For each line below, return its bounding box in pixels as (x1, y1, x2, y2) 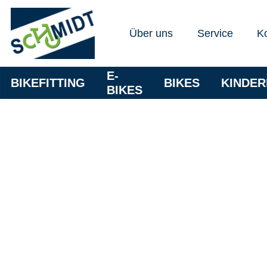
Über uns (129, 27, 173, 39)
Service (197, 27, 233, 39)
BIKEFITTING (11, 76, 85, 89)
